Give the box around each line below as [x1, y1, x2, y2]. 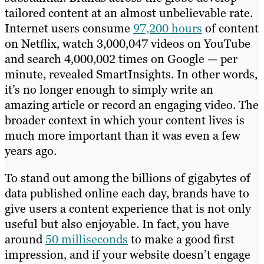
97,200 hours [133, 21, 202, 37]
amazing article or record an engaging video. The [5, 97, 259, 113]
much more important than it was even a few [5, 128, 240, 144]
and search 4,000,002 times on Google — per [5, 51, 237, 67]
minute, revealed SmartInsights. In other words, [5, 67, 258, 82]
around [5, 232, 45, 247]
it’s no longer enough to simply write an [5, 82, 213, 98]
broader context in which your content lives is [5, 113, 245, 128]
